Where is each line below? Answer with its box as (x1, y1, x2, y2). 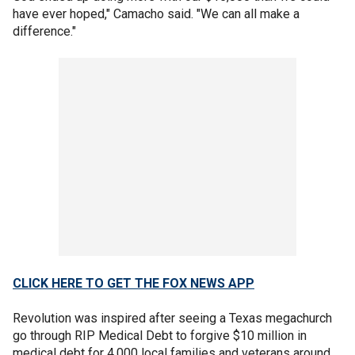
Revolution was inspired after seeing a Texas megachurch (13, 310, 332, 326)
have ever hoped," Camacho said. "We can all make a (13, 6, 300, 21)
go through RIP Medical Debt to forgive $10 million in (13, 327, 307, 343)
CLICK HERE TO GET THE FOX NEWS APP (13, 275, 254, 291)
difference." (13, 23, 76, 39)
